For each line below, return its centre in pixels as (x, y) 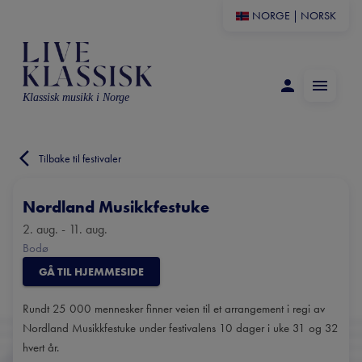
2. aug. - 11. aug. (65, 229)
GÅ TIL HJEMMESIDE (91, 271)
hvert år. (41, 347)
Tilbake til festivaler (80, 158)
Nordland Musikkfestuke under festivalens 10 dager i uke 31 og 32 (181, 328)
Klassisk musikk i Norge (76, 97)
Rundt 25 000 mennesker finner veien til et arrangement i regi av (174, 309)
